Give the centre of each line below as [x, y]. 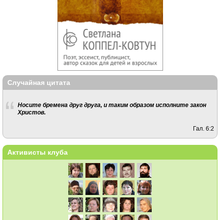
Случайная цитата [39, 82]
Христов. [31, 112]
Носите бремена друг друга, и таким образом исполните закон [112, 105]
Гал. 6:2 [204, 128]
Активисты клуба [38, 152]
